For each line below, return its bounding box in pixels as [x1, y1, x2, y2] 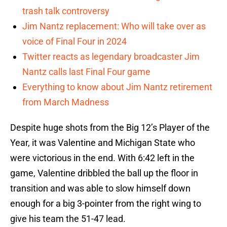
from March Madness [22, 97, 109, 108]
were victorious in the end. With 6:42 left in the [10, 153, 195, 164]
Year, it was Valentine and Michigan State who [10, 137, 195, 148]
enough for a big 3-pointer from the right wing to [10, 198, 201, 209]
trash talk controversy [22, 6, 109, 17]
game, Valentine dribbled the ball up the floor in [10, 168, 198, 179]
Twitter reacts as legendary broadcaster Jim [22, 51, 200, 62]
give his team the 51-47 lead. [10, 213, 126, 224]
